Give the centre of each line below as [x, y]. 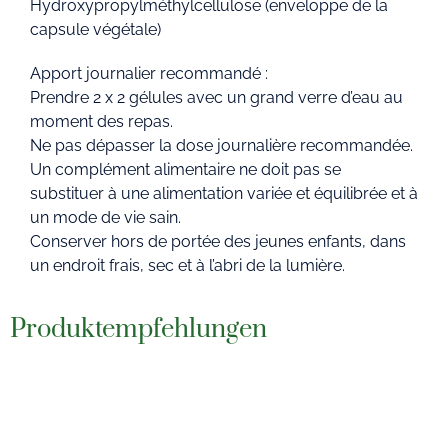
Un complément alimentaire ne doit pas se [185, 170]
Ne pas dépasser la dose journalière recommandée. [221, 146]
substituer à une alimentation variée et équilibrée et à [224, 194]
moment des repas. [101, 122]
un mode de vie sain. [105, 218]
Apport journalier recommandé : [149, 74]
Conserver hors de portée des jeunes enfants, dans [218, 242]
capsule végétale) [95, 30]
